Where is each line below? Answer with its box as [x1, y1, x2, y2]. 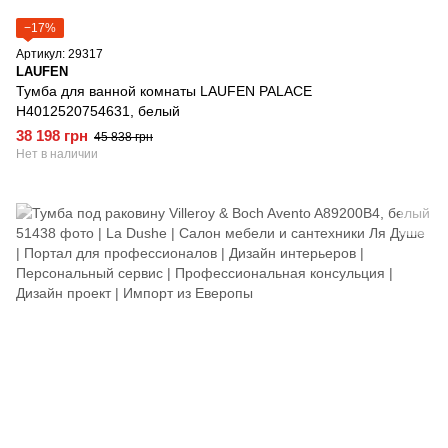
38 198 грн [16, 127, 88, 145]
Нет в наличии [16, 147, 98, 162]
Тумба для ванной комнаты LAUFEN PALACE [16, 83, 312, 100]
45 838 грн [94, 130, 153, 145]
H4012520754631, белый [16, 103, 180, 120]
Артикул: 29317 [16, 47, 103, 62]
